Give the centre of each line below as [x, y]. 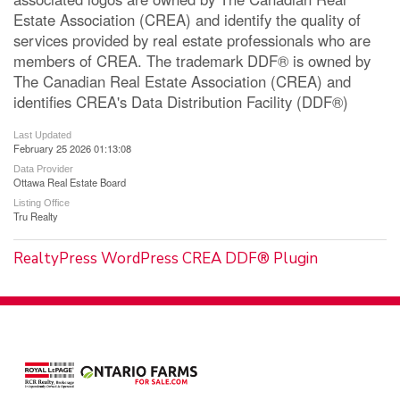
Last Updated [42, 134]
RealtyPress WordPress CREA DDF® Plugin [166, 258]
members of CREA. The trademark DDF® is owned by [192, 60]
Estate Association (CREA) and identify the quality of [187, 19]
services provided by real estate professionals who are [192, 40]
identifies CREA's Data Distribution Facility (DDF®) [181, 101]
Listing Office [42, 202]
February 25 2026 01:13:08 [72, 148]
